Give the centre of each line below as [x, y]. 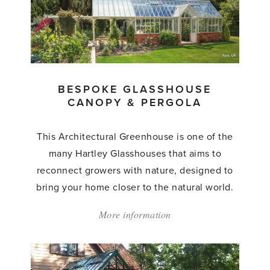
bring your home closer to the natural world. [135, 187]
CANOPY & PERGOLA [135, 102]
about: [184, 214]
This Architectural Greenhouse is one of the [135, 137]
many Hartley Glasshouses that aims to [135, 153]
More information [135, 214]
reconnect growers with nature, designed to [135, 170]
